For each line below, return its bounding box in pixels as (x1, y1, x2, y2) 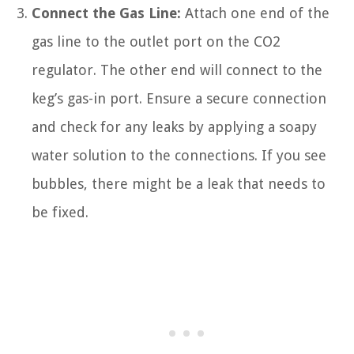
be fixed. (32, 204, 88, 221)
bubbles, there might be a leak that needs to (32, 175, 326, 193)
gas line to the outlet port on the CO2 (32, 33, 281, 51)
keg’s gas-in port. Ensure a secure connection (32, 90, 326, 107)
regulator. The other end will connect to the (32, 62, 322, 79)
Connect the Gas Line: (32, 5, 181, 22)
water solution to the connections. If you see (32, 147, 326, 164)
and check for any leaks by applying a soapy (32, 119, 317, 136)
